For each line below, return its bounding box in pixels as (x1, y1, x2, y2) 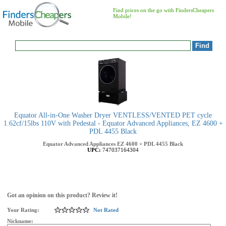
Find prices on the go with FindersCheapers (113, 7, 214, 13)
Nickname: (7, 218, 35, 224)
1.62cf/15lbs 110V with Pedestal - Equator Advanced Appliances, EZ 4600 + (3, 120, 223, 127)
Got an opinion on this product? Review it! (7, 192, 118, 199)
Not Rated (93, 207, 119, 213)
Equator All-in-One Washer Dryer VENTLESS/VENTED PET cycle (14, 111, 212, 119)
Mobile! (113, 13, 132, 19)
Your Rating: (7, 207, 39, 213)
